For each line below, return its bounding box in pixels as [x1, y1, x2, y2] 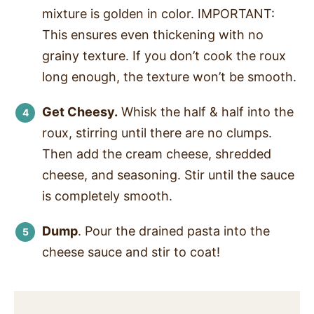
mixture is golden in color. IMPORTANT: [42, 6, 275, 22]
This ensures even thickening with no [42, 27, 264, 43]
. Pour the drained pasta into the [78, 224, 270, 239]
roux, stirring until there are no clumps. [42, 125, 272, 141]
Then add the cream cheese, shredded [42, 146, 271, 162]
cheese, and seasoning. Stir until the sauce [42, 168, 294, 183]
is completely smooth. [42, 189, 176, 204]
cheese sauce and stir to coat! [42, 245, 220, 260]
